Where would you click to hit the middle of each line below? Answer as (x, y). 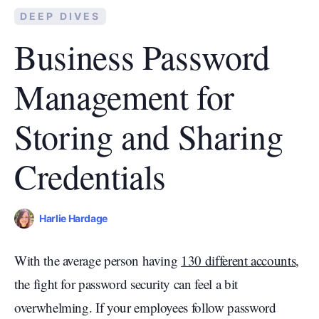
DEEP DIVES (61, 16)
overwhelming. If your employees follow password (145, 308)
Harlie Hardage (74, 219)
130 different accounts (239, 261)
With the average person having (98, 261)
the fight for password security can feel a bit (126, 284)
